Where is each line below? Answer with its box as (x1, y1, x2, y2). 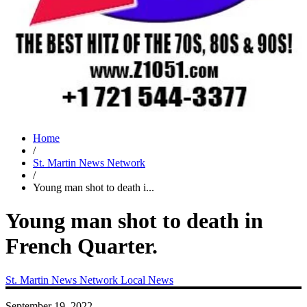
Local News (121, 273, 173, 286)
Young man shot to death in (5, 208, 263, 234)
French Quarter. (5, 234, 158, 259)
